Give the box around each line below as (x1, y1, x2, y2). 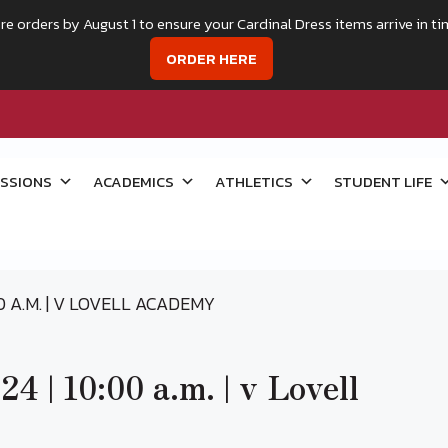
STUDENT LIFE (333, 170, 432, 193)
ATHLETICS (214, 170, 293, 193)
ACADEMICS (92, 170, 174, 193)
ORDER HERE (166, 47, 257, 70)
